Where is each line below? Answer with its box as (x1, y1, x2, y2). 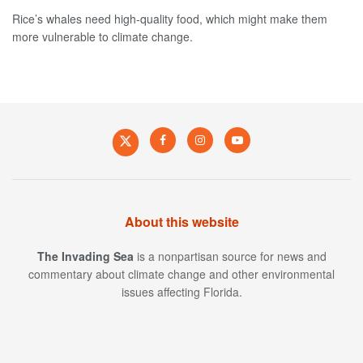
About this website (124, 211, 239, 231)
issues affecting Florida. (121, 283, 242, 300)
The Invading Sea (36, 247, 134, 264)
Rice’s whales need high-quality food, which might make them (12, 10, 327, 27)
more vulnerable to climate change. (12, 28, 193, 45)
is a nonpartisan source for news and (133, 247, 327, 264)
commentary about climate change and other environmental (28, 265, 335, 282)
